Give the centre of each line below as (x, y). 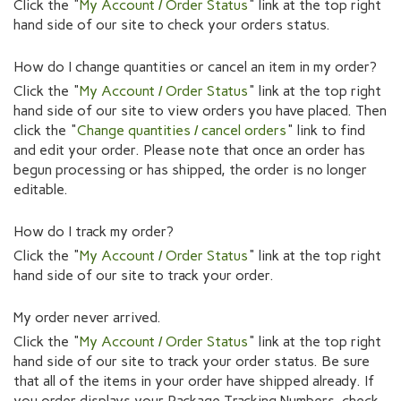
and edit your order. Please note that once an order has (189, 149)
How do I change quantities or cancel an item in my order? (195, 66)
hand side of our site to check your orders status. (172, 24)
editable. (41, 189)
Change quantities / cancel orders (182, 130)
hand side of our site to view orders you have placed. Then (200, 110)
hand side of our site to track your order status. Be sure (192, 361)
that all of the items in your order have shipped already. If (194, 380)
